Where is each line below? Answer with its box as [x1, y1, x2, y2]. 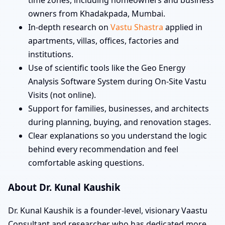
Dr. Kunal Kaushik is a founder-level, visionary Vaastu [8, 205, 207, 216]
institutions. [28, 48, 73, 60]
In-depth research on [28, 21, 110, 33]
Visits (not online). [28, 89, 96, 100]
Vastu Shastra [110, 21, 163, 33]
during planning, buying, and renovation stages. [28, 116, 211, 128]
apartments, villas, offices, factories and [28, 35, 179, 46]
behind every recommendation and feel [28, 143, 178, 155]
